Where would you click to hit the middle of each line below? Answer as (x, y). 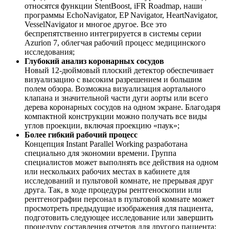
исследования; (50, 52)
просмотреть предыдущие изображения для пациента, (119, 208)
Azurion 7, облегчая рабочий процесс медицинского (115, 42)
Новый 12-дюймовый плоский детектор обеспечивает (119, 70)
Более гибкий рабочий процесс (81, 134)
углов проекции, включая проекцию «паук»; (102, 125)
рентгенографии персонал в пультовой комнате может (119, 199)
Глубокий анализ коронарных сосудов (94, 61)
